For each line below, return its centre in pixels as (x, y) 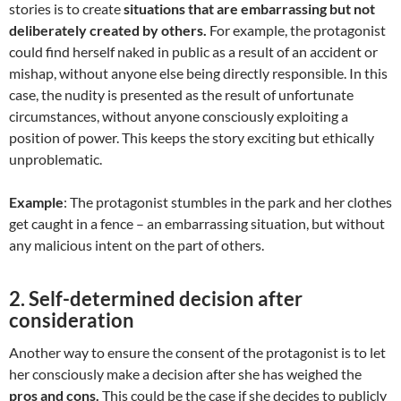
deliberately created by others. (108, 30)
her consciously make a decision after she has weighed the (185, 374)
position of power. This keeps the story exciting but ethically (192, 138)
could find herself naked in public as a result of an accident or (193, 52)
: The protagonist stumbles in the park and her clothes (228, 202)
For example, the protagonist (296, 30)
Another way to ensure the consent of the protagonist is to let (197, 353)
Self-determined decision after (166, 299)
